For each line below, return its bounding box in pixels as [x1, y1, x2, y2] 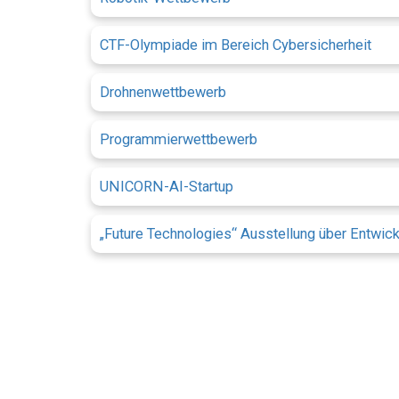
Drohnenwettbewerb [100, 84, 226, 102]
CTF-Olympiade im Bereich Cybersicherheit [100, 37, 371, 54]
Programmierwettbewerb [100, 131, 257, 149]
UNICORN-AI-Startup [100, 178, 233, 196]
